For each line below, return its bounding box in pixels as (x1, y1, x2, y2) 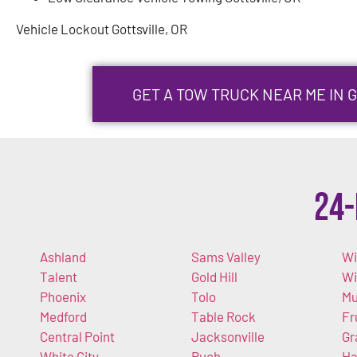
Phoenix (40, 288, 86, 305)
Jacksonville (190, 328, 265, 345)
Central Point (40, 328, 115, 345)
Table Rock (190, 308, 256, 325)
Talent (40, 269, 77, 285)
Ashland (40, 249, 86, 265)
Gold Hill (190, 269, 237, 285)
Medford (40, 308, 87, 325)
